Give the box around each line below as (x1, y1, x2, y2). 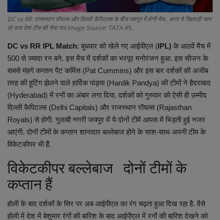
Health (7, 8, 32, 19)
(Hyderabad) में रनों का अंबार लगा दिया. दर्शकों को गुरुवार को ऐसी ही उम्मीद (7, 91, 207, 100)
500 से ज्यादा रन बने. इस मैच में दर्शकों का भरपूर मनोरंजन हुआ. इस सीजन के (7, 54, 208, 63)
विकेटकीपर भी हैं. (7, 140, 51, 149)
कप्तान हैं (7, 176, 53, 193)
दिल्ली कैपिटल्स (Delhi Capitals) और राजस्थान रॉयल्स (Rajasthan (7, 103, 192, 112)
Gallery (7, 58, 33, 69)
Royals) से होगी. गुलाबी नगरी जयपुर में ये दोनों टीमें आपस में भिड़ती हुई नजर (7, 115, 205, 124)
